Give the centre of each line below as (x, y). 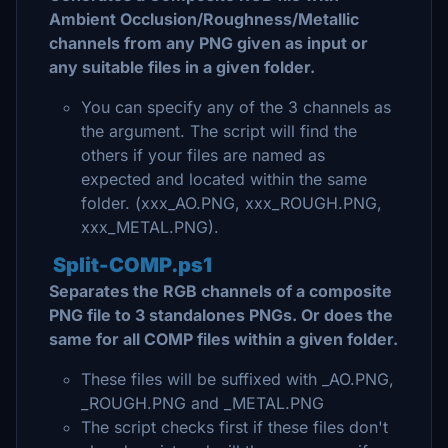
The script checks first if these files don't (234, 427)
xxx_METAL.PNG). (150, 227)
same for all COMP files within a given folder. (223, 339)
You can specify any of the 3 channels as (236, 107)
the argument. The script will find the (219, 131)
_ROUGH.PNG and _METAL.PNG (202, 403)
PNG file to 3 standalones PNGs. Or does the (221, 315)
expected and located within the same (224, 179)
